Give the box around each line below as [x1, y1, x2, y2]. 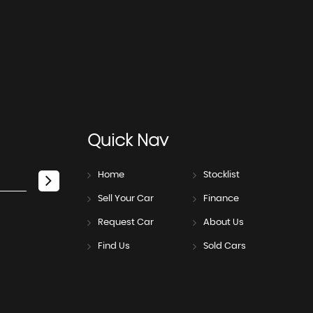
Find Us [97, 242, 130, 252]
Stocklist [203, 170, 240, 180]
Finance [203, 194, 239, 204]
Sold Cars [203, 242, 246, 252]
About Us [203, 218, 244, 228]
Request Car [97, 218, 154, 228]
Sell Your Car [97, 194, 154, 204]
